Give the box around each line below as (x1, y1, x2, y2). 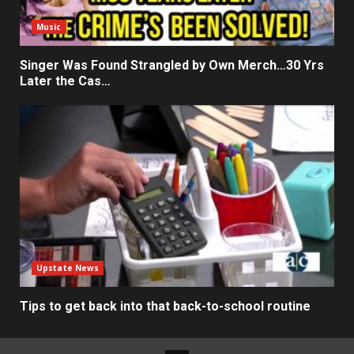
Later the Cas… (20, 73, 111, 88)
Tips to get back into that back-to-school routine (20, 298, 311, 314)
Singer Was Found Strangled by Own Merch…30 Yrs (20, 57, 324, 73)
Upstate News (36, 262, 100, 273)
